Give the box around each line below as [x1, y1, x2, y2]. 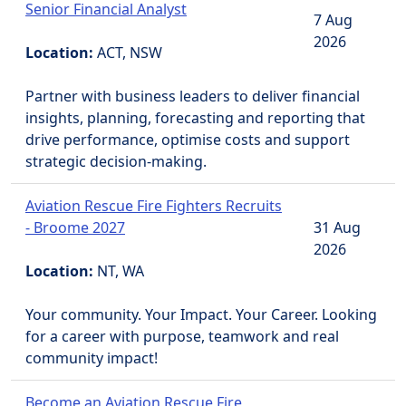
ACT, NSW [97, 43, 162, 63]
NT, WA [97, 261, 144, 281]
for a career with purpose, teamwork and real [25, 326, 339, 346]
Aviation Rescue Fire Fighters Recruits [25, 196, 282, 216]
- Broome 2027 [25, 217, 125, 237]
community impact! [25, 348, 158, 368]
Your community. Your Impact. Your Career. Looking [25, 304, 377, 324]
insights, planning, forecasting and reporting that [25, 108, 365, 128]
